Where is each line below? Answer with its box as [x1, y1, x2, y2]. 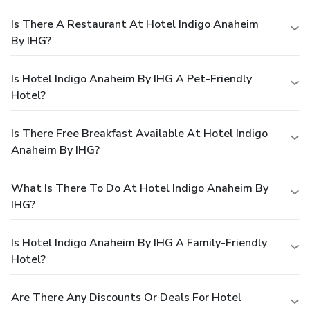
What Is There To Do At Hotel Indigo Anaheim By [11, 180, 268, 196]
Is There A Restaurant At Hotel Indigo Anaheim [11, 16, 259, 32]
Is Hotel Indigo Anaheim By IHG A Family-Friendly [11, 235, 267, 250]
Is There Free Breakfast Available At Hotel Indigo [11, 125, 268, 141]
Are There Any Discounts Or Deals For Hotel [11, 289, 241, 305]
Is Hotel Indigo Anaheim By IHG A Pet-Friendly [11, 71, 252, 86]
